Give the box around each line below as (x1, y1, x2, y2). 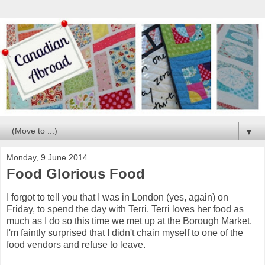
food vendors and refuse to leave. (7, 239, 146, 250)
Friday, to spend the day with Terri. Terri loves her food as (7, 203, 244, 214)
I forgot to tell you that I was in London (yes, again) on (7, 192, 228, 202)
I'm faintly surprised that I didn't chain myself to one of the (7, 227, 243, 238)
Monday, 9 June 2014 (7, 152, 88, 162)
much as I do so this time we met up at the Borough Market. (7, 215, 252, 226)
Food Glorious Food (7, 165, 145, 182)
